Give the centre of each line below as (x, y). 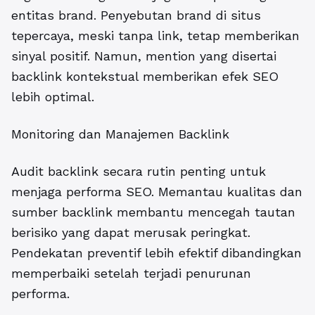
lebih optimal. (53, 96)
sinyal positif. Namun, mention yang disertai (144, 56)
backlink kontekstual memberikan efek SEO (145, 76)
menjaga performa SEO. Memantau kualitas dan (157, 191)
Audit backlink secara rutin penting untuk (139, 171)
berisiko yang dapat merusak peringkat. (131, 232)
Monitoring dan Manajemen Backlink (120, 134)
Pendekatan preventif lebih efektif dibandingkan (156, 252)
